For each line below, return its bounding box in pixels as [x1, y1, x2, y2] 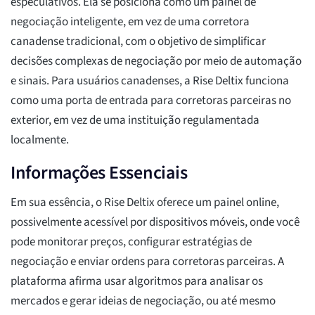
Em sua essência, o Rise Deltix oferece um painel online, [11, 194, 279, 212]
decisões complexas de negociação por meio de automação [11, 53, 302, 70]
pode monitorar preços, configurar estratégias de [11, 233, 252, 251]
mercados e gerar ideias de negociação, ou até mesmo [11, 292, 276, 310]
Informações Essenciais [11, 160, 188, 186]
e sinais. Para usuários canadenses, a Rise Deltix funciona [11, 72, 289, 90]
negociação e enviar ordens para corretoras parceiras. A [11, 253, 284, 271]
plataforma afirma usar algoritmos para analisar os [11, 273, 263, 290]
